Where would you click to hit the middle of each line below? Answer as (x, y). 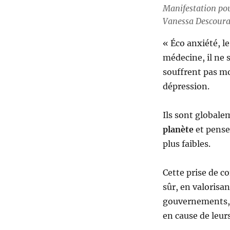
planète (178, 130)
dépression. (186, 87)
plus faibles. (186, 144)
